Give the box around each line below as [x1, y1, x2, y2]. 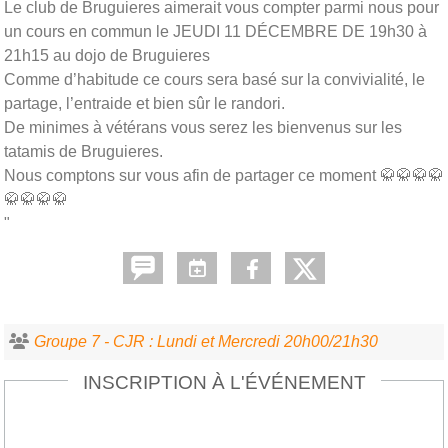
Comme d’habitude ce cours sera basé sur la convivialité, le [4, 70, 425, 88]
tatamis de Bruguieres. [4, 142, 163, 160]
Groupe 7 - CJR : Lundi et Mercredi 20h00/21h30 [34, 332, 378, 350]
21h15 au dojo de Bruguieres [4, 46, 214, 64]
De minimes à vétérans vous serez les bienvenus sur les [4, 118, 402, 136]
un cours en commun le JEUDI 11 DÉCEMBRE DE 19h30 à [4, 22, 427, 40]
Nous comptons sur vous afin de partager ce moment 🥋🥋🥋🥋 [4, 166, 444, 184]
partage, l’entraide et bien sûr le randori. [4, 94, 285, 112]
